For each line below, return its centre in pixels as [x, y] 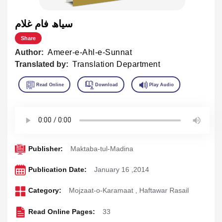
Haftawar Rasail [164, 191]
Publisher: [45, 148]
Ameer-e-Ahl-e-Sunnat [90, 52]
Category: [45, 191]
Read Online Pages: [61, 211]
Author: [29, 52]
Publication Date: [57, 170]
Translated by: [42, 64]
